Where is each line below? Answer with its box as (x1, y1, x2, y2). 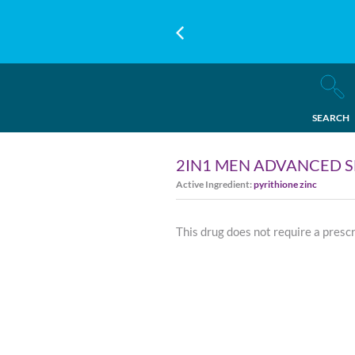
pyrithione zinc (254, 178, 317, 190)
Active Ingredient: (176, 178, 254, 190)
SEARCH (311, 112, 349, 124)
